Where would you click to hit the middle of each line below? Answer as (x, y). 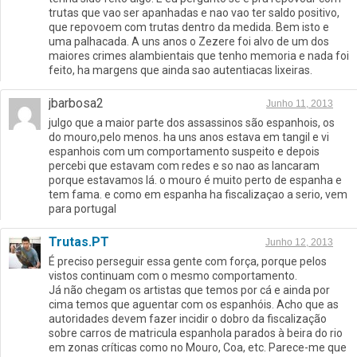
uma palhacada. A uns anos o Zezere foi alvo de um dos (189, 42)
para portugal (82, 209)
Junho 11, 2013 (300, 104)
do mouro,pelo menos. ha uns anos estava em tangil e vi (189, 137)
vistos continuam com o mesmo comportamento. (173, 276)
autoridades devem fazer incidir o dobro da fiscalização (188, 319)
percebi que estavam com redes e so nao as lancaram (184, 166)
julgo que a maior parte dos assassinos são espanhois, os (192, 123)
